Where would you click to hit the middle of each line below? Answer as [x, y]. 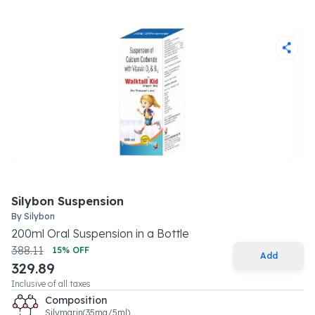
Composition [76, 300]
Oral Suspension [90, 233]
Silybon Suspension [67, 201]
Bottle [173, 233]
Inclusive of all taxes [51, 284]
